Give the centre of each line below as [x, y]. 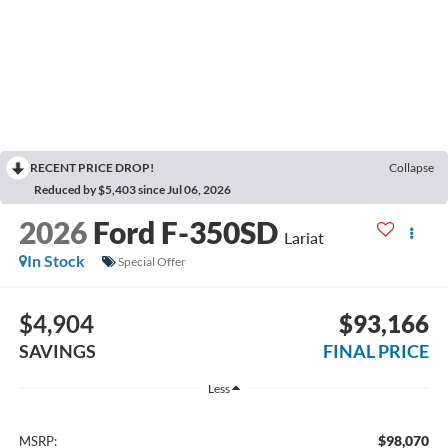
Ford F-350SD [185, 232]
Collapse [411, 168]
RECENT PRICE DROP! [92, 168]
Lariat [303, 238]
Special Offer [151, 261]
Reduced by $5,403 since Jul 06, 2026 [132, 190]
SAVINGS [57, 350]
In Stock [55, 261]
